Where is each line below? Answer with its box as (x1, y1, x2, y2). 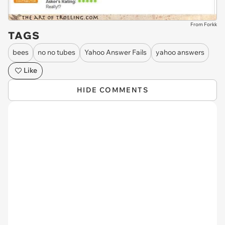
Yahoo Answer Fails (84, 48, 147, 57)
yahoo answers (156, 48, 204, 57)
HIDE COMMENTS (76, 85, 149, 94)
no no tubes (38, 48, 75, 57)
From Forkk (190, 21, 217, 28)
